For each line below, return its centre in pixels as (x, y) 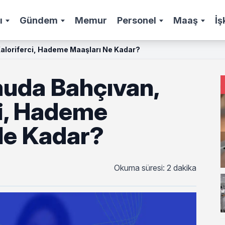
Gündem (39, 20)
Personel (137, 20)
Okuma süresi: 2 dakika (155, 168)
